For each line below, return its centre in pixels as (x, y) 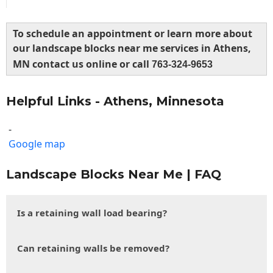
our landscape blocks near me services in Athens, (132, 48)
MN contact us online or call (82, 64)
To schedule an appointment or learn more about (133, 34)
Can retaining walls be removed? (93, 248)
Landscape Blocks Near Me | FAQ (114, 175)
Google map (37, 144)
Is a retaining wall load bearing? (92, 213)
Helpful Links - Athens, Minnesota (115, 101)
